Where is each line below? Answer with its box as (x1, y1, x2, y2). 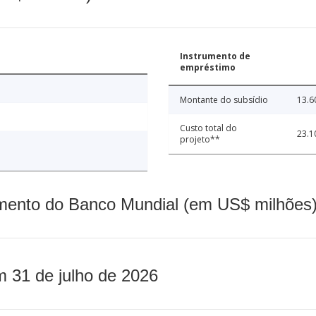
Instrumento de (180, 50, 250, 63)
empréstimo (180, 61, 236, 74)
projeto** (180, 133, 220, 146)
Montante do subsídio (180, 94, 268, 107)
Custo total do (180, 122, 237, 135)
